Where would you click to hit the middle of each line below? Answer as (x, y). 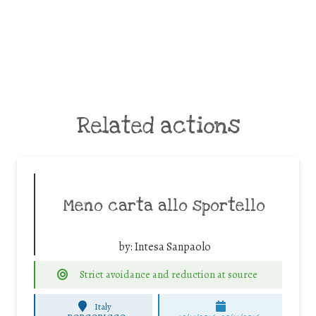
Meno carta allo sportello (164, 206)
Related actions (158, 126)
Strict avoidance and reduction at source (168, 275)
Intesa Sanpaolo (172, 247)
